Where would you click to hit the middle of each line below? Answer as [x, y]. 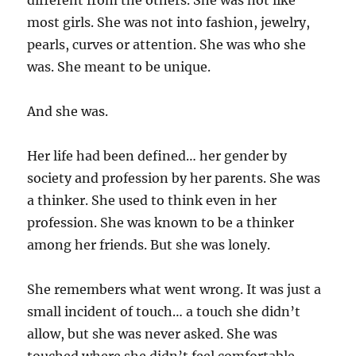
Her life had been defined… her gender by [157, 156]
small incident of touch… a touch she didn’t [164, 311]
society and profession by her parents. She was [174, 178]
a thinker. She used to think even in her [152, 200]
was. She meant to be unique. [119, 67]
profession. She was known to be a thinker [161, 222]
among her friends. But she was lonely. [149, 245]
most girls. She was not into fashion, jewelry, [169, 22]
